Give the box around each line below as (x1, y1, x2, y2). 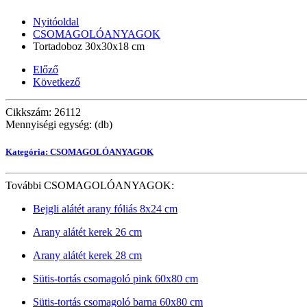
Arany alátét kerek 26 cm (33, 225, 142, 238)
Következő (33, 76, 80, 88)
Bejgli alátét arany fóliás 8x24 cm (33, 202, 177, 214)
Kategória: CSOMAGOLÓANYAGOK (5, 146, 153, 157)
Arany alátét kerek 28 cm (33, 249, 142, 261)
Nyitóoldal (33, 16, 79, 28)
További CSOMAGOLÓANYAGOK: (5, 179, 174, 191)
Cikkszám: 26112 (5, 106, 81, 119)
